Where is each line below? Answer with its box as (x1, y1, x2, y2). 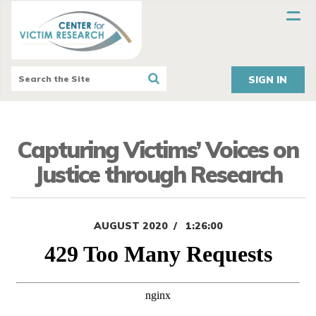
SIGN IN (248, 73, 288, 87)
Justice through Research (34, 160, 282, 189)
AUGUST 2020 (93, 219, 168, 233)
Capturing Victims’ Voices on (18, 135, 298, 164)
